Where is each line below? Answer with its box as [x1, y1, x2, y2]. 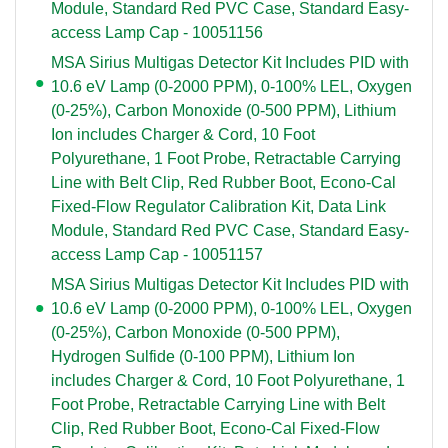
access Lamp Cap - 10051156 [51, 23, 263, 41]
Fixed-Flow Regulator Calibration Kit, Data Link [51, 197, 386, 215]
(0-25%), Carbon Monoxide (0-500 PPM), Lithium [51, 101, 396, 119]
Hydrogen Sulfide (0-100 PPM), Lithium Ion [51, 347, 355, 365]
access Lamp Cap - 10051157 [51, 245, 263, 263]
